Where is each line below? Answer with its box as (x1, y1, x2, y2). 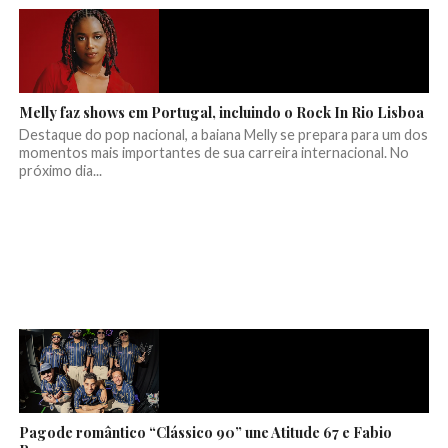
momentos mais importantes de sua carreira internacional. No (18, 144, 409, 162)
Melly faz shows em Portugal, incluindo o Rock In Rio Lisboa (18, 102, 424, 123)
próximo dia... (18, 162, 102, 180)
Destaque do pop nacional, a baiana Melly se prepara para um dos (18, 126, 428, 144)
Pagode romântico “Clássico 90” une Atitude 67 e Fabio (18, 422, 392, 443)
